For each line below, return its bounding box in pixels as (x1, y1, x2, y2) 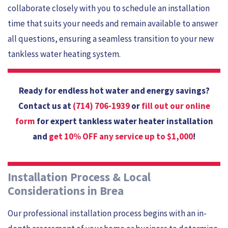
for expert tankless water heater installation (35, 116, 213, 127)
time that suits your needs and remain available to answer (8, 17, 218, 29)
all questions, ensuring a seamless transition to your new (8, 33, 214, 44)
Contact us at (18, 100, 73, 112)
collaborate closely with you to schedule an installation (8, 2, 210, 14)
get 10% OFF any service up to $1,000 (47, 131, 193, 142)
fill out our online (141, 100, 210, 112)
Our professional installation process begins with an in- (8, 207, 207, 219)
